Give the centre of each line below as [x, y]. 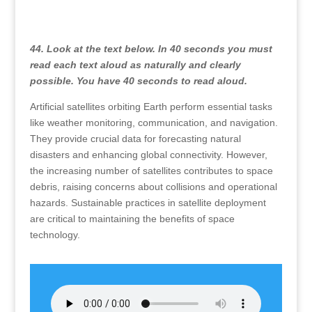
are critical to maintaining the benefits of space [132, 219]
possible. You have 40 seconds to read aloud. [138, 81]
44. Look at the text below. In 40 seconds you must [151, 49]
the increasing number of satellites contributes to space [151, 171]
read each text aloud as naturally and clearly [135, 65]
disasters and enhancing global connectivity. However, [148, 155]
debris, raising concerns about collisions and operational [153, 187]
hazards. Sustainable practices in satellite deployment [148, 203]
